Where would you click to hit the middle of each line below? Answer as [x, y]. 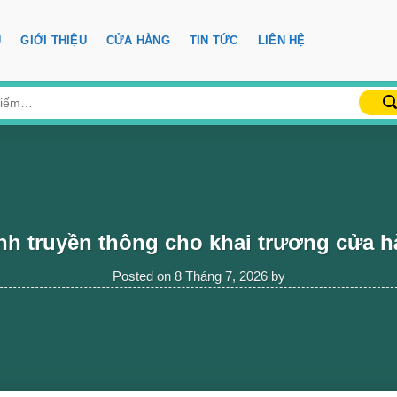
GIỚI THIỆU [54, 40]
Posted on [143, 276]
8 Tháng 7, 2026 [221, 276]
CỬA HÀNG [138, 40]
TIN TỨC [214, 40]
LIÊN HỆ [281, 40]
